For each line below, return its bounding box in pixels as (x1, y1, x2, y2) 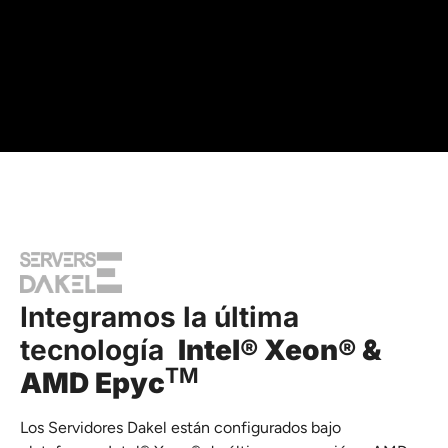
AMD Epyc (20, 366, 165, 401)
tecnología (20, 333, 178, 368)
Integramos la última (20, 300, 299, 335)
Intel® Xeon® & (178, 333, 381, 368)
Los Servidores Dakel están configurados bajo (20, 418, 341, 438)
